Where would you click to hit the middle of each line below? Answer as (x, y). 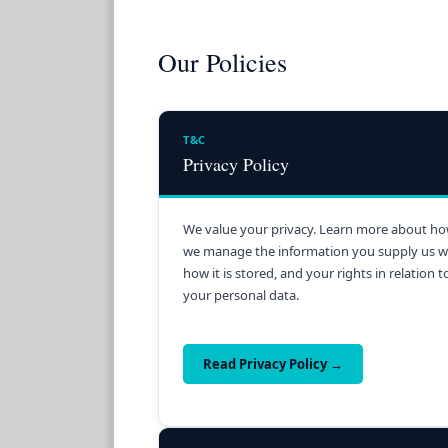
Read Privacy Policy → (273, 363)
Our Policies (222, 61)
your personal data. (241, 294)
